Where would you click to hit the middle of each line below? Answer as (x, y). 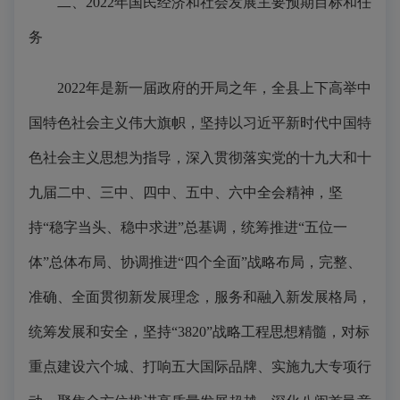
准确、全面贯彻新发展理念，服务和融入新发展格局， (200, 297)
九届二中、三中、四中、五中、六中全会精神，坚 (186, 192)
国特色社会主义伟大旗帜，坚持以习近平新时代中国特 (200, 123)
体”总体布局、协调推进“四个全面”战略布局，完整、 (195, 262)
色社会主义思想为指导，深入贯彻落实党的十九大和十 (200, 158)
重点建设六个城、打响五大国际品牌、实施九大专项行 (200, 367)
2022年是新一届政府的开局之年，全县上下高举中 (200, 88)
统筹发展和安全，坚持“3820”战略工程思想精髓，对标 (199, 332)
